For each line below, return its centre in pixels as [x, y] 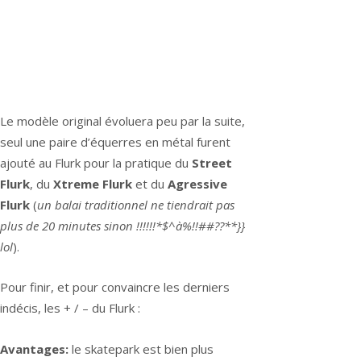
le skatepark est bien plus [143, 349]
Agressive [197, 183]
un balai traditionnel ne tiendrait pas [136, 204]
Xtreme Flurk [94, 183]
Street [212, 162]
